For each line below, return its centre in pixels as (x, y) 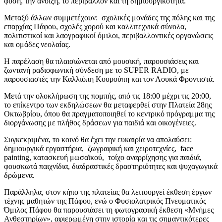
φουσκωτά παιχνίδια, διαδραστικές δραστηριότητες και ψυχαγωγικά (111, 166)
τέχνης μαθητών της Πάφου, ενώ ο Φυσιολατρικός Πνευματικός (105, 201)
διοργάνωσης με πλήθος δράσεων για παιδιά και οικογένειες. (100, 122)
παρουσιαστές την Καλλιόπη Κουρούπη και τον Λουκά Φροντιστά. (109, 79)
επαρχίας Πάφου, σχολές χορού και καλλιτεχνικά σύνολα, (95, 26)
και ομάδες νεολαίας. (37, 44)
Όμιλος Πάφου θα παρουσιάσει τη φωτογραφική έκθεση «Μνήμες (109, 210)
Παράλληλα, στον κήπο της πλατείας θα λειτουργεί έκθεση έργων (108, 192)
